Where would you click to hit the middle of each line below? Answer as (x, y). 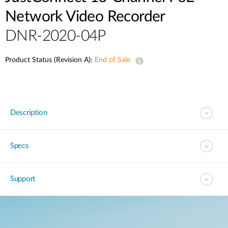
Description (29, 113)
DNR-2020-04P (55, 36)
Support (23, 179)
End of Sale (112, 60)
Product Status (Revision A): (50, 60)
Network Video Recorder (85, 17)
